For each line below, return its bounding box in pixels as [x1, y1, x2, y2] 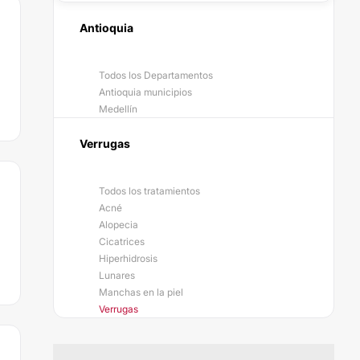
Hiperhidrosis [99, 252, 157, 264]
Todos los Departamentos [99, 69, 213, 81]
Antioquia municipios [99, 86, 192, 98]
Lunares [99, 269, 135, 281]
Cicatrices [99, 235, 145, 247]
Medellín [99, 103, 137, 115]
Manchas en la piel [99, 286, 183, 298]
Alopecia [99, 219, 138, 231]
